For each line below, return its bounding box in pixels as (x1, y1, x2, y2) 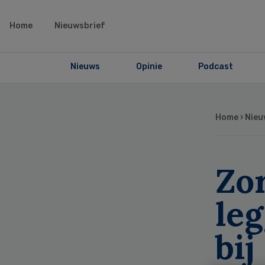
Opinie (135, 62, 162, 72)
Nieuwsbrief (54, 21, 105, 31)
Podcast (198, 62, 233, 72)
